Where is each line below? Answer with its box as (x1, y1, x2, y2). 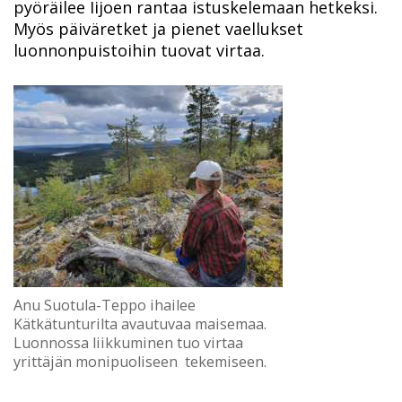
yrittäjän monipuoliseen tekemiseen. (13, 352, 267, 372)
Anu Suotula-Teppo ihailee (13, 295, 196, 316)
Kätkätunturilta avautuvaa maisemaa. (13, 314, 267, 335)
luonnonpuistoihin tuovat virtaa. (13, 39, 265, 62)
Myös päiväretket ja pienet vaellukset (13, 18, 303, 40)
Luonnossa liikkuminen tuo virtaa (13, 333, 243, 354)
